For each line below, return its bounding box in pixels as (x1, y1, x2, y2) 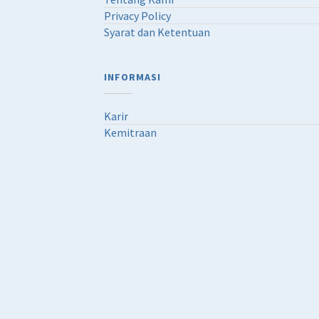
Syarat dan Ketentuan (104, 25, 211, 39)
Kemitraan (104, 125, 157, 140)
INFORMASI (104, 70, 162, 83)
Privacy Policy (104, 9, 172, 23)
